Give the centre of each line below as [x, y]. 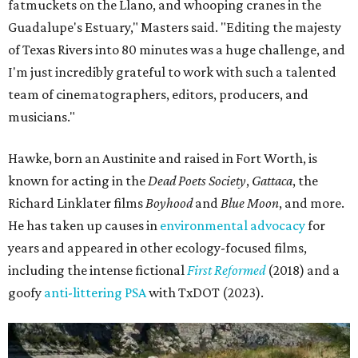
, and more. [312, 203]
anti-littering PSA [95, 293]
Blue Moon [250, 203]
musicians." [42, 117]
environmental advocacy [233, 226]
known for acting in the [78, 181]
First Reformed [226, 270]
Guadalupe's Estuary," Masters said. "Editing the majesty [175, 28]
